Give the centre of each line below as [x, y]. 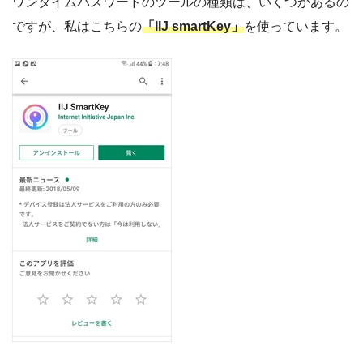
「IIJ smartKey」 [193, 26]
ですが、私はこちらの [77, 26]
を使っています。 [296, 26]
